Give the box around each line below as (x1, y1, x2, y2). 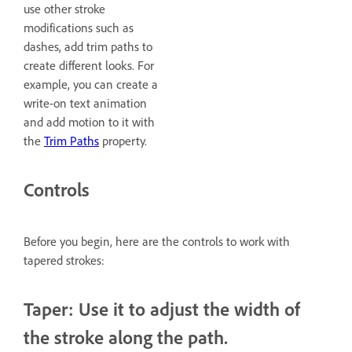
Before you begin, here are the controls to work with (24, 234, 290, 250)
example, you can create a (24, 77, 158, 93)
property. (99, 134, 147, 149)
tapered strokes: (24, 253, 104, 269)
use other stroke (24, 2, 105, 17)
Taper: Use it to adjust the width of (24, 298, 300, 321)
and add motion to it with (24, 115, 155, 130)
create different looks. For (24, 58, 154, 74)
